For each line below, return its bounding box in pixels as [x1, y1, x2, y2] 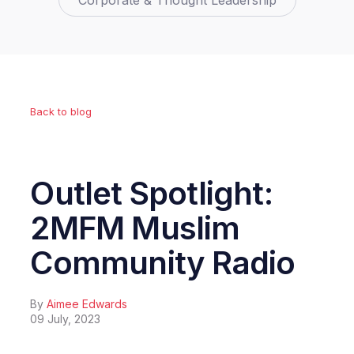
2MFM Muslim [30, 209, 240, 247]
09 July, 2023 [30, 312, 101, 326]
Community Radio [30, 243, 296, 282]
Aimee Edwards [47, 297, 128, 311]
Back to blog [30, 106, 92, 118]
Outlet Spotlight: [30, 174, 273, 213]
